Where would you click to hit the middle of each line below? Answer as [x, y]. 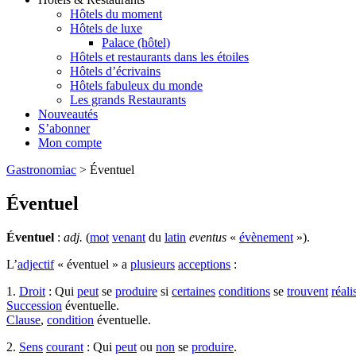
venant [129, 237]
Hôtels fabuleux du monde [136, 86]
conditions [244, 291]
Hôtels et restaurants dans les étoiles [159, 57]
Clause [23, 320]
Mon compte [70, 143]
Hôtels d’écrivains [115, 72]
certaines [193, 291]
